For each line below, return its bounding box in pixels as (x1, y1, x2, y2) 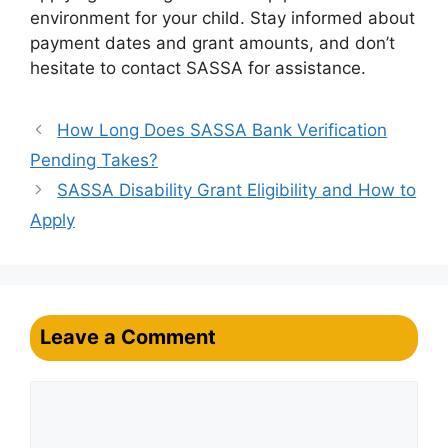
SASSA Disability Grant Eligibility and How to (57, 180, 417, 200)
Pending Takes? (30, 150, 158, 170)
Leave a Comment (40, 325, 216, 349)
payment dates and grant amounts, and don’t (30, 33, 395, 53)
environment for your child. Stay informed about (30, 8, 415, 28)
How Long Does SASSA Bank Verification (57, 120, 388, 140)
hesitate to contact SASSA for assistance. (30, 58, 366, 78)
